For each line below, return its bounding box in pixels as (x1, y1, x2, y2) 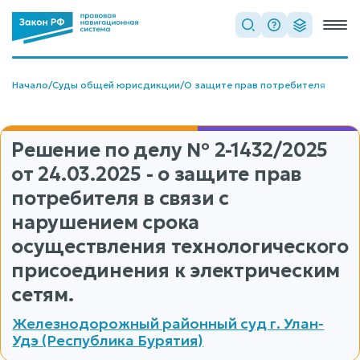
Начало (12, 79, 48, 91)
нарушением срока (11, 211, 200, 235)
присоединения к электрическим (11, 259, 341, 283)
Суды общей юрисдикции (52, 79, 180, 91)
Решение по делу (11, 138, 187, 162)
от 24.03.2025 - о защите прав (11, 162, 302, 186)
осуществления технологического (11, 235, 349, 259)
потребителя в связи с (11, 186, 229, 211)
